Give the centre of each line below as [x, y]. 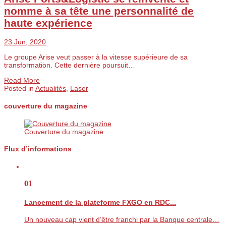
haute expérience [48, 23]
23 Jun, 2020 [25, 42]
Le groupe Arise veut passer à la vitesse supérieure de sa [96, 57]
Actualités [51, 89]
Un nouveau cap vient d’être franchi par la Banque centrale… [122, 220]
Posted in [20, 89]
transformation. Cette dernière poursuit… [70, 65]
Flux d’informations [38, 149]
